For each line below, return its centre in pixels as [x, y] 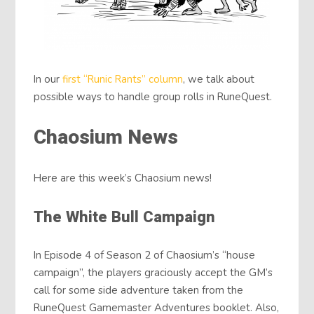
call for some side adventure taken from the [139, 290]
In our [48, 79]
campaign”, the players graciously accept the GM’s [153, 272]
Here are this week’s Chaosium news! [123, 178]
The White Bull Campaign [125, 217]
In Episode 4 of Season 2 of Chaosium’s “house [145, 255]
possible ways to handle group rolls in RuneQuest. [153, 96]
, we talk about [219, 79]
